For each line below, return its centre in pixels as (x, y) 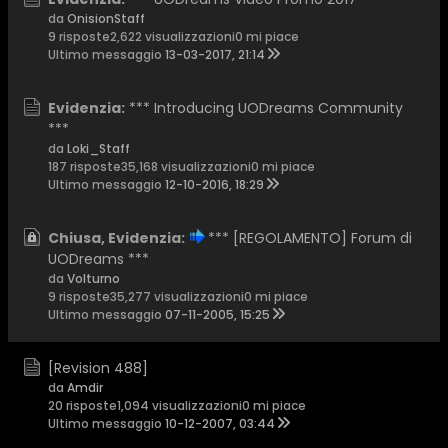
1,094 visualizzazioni (179, 405)
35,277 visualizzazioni (177, 296)
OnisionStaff (106, 18)
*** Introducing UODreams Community (266, 108)
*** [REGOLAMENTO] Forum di (310, 238)
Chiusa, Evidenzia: (116, 238)
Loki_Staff (98, 148)
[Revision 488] (98, 368)
